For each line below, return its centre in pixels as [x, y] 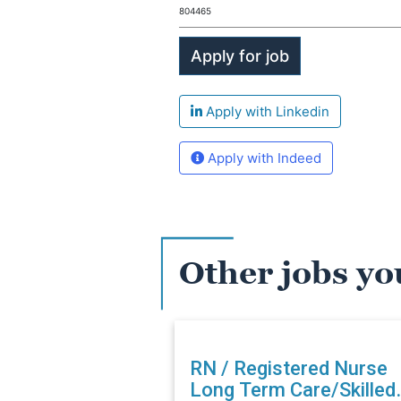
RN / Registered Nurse [288, 368]
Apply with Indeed [263, 158]
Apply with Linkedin [266, 111]
